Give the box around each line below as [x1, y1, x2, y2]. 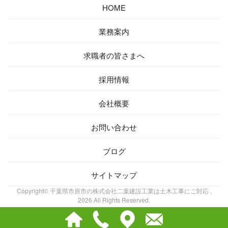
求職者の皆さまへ [83, 50, 145, 61]
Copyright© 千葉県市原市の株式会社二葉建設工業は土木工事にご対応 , [16, 186, 212, 195]
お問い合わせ [91, 122, 137, 132]
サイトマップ [91, 169, 137, 180]
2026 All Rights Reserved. [78, 195, 150, 204]
